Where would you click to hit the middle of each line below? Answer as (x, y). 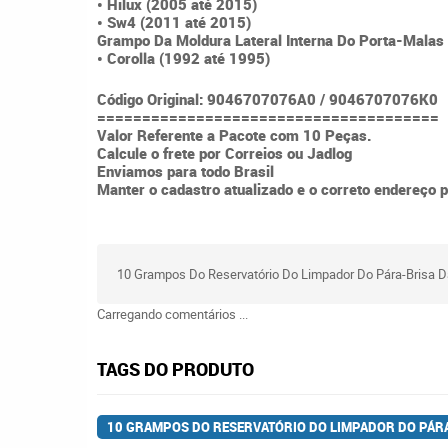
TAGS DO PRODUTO (175, 369)
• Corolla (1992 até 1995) (183, 58)
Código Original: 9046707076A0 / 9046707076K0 (267, 98)
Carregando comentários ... (172, 314)
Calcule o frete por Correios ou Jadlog (224, 152)
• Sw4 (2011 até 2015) (174, 22)
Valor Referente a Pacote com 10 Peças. (234, 134)
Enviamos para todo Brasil (185, 170)
